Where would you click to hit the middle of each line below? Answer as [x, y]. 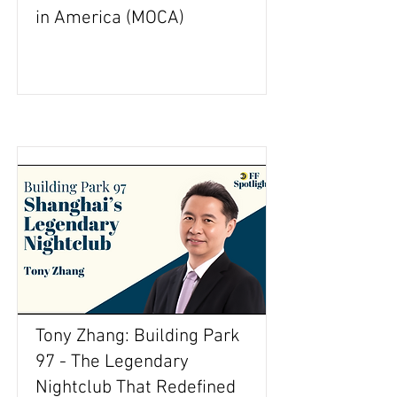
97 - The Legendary [112, 362]
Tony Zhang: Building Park [138, 336]
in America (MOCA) [110, 18]
